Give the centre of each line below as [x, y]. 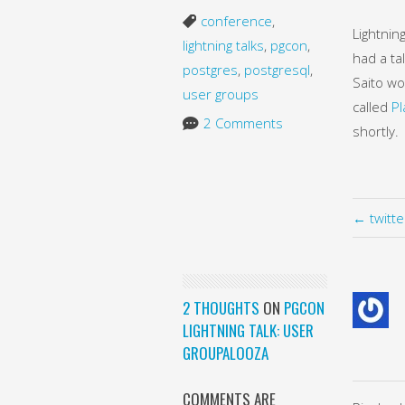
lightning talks [223, 45]
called [372, 106]
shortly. [375, 131]
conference [236, 20]
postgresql [277, 69]
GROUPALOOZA [225, 353]
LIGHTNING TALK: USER [248, 330]
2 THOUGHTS [221, 307]
